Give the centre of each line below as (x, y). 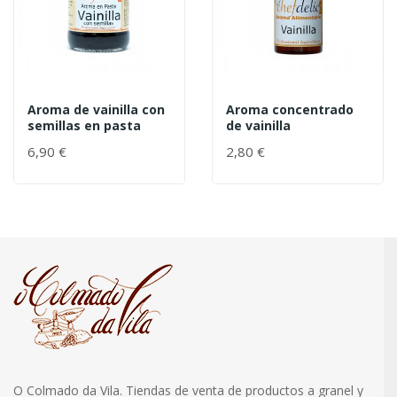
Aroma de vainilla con (96, 110)
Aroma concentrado (290, 110)
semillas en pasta (84, 126)
